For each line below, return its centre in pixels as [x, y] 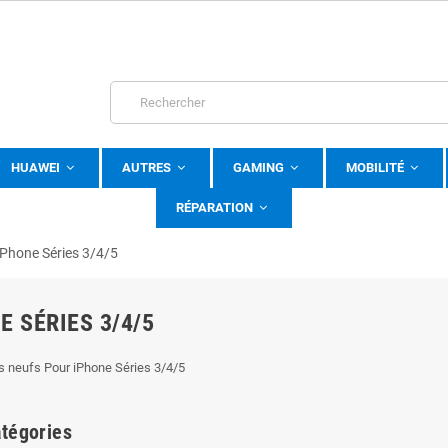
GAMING [260, 167]
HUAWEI [37, 167]
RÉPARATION [216, 207]
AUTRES [148, 167]
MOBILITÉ [376, 167]
